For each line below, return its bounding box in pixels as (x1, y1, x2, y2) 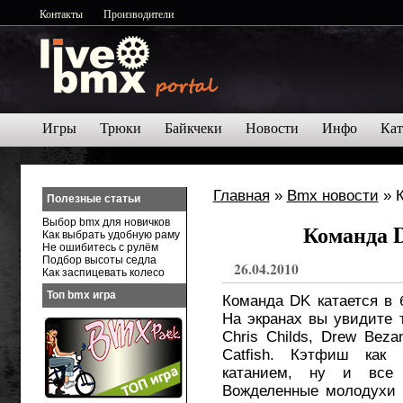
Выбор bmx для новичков (41, 216, 170, 228)
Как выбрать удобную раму (41, 228, 180, 241)
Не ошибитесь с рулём (41, 241, 158, 254)
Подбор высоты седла (41, 254, 157, 266)
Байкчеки (165, 121, 222, 136)
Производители (103, 6, 174, 21)
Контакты (40, 6, 83, 21)
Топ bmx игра (46, 289, 116, 301)
